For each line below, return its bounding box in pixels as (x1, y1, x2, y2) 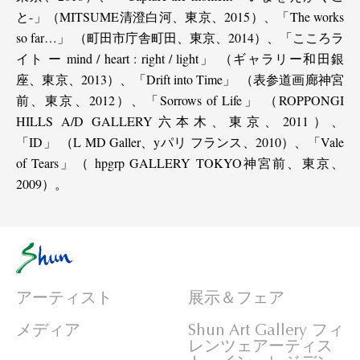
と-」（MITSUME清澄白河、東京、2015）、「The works (16, 7, 344, 25)
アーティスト (16, 288, 112, 309)
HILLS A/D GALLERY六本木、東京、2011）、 (16, 112, 344, 129)
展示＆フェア (188, 288, 284, 309)
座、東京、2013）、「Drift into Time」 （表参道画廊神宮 (16, 70, 344, 88)
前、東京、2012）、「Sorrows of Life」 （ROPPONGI (16, 91, 344, 108)
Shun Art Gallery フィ (188, 320, 344, 341)
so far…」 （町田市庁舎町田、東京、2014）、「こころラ (16, 28, 344, 46)
